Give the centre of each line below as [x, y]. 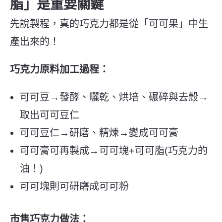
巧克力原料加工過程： [59, 69]
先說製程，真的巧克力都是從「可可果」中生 [109, 24]
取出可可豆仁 [50, 115]
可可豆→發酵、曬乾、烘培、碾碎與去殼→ [114, 97]
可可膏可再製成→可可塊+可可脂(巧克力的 [114, 150]
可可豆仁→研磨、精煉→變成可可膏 [99, 133]
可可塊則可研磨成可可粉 [74, 186]
